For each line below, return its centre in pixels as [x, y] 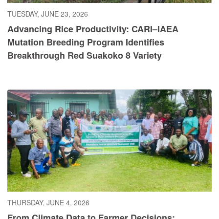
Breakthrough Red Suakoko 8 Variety [85, 55]
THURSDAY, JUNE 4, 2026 [48, 203]
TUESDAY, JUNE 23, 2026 [48, 14]
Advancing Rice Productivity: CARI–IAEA [93, 29]
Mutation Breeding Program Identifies [86, 42]
